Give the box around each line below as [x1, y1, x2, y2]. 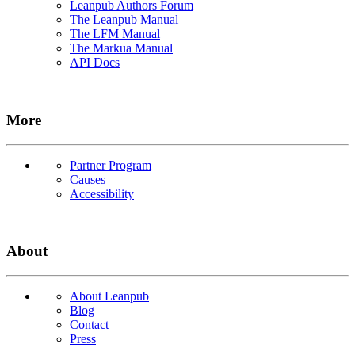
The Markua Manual [70, 41, 173, 55]
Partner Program [70, 158, 151, 172]
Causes [70, 172, 105, 186]
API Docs [70, 55, 120, 70]
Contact [70, 318, 109, 332]
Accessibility [70, 186, 134, 200]
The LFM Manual [70, 27, 160, 41]
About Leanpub [70, 289, 149, 303]
